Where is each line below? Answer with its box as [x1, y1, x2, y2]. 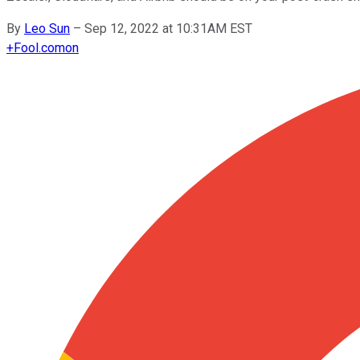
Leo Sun [24, 20, 70, 36]
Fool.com [14, 39, 65, 55]
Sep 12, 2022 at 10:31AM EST [84, 20, 252, 36]
